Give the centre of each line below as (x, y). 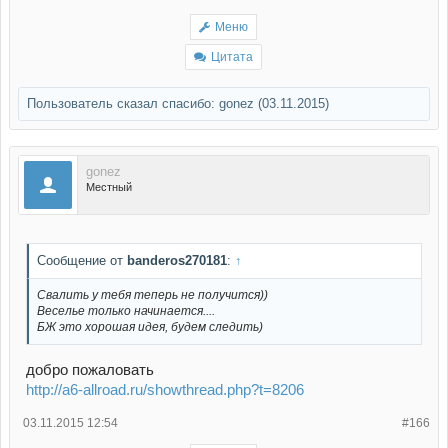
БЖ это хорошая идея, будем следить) (150, 326)
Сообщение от (82, 260)
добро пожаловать (90, 369)
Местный (109, 187)
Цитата (232, 57)
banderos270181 (177, 260)
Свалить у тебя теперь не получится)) (152, 294)
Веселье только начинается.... (126, 310)
